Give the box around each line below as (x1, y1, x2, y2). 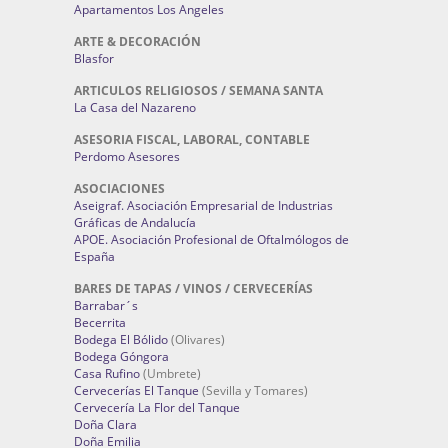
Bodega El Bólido (74, 331, 168, 348)
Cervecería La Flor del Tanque (74, 399, 240, 416)
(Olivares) (168, 331, 225, 348)
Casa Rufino (74, 365, 140, 382)
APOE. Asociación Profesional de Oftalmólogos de (74, 231, 349, 248)
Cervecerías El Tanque (74, 382, 199, 399)
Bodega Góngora (74, 348, 169, 365)
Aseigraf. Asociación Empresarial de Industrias (74, 197, 333, 214)
